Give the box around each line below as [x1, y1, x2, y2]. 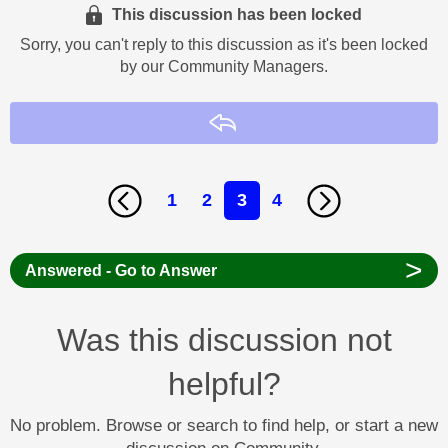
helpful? [167, 365, 281, 402]
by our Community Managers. [120, 57, 328, 75]
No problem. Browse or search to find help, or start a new [10, 415, 438, 435]
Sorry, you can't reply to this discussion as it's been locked [20, 35, 428, 53]
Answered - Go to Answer [24, 261, 217, 279]
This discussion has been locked [112, 5, 363, 23]
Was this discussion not [56, 321, 392, 358]
